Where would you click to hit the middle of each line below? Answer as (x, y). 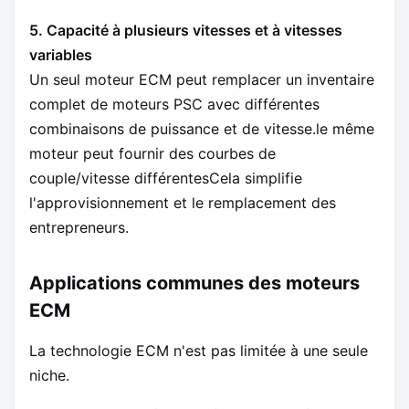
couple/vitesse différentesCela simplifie (166, 178)
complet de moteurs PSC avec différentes (174, 105)
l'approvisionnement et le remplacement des (183, 203)
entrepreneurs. (79, 228)
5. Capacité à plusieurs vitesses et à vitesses (186, 31)
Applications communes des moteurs (194, 283)
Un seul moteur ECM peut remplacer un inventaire (202, 80)
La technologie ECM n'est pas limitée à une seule (199, 351)
